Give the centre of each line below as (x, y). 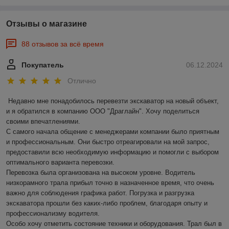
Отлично (82, 81)
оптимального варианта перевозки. (60, 163)
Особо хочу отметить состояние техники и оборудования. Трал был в (114, 224)
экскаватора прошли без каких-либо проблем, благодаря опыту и (107, 203)
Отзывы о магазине (47, 24)
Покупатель (43, 65)
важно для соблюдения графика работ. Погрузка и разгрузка (100, 193)
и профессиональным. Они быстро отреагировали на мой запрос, (108, 142)
